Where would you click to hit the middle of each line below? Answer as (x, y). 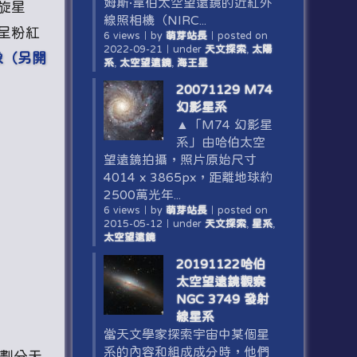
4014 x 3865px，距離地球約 (188, 177)
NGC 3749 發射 (222, 299)
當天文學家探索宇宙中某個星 (186, 334)
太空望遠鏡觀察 (220, 281)
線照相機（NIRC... (155, 20)
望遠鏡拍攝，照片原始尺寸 (180, 159)
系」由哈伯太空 (220, 142)
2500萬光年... (142, 194)
